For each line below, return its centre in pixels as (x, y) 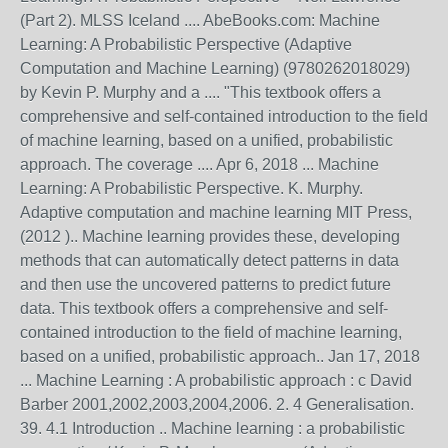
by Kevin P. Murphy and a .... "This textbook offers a (200, 92)
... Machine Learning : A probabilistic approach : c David (216, 380)
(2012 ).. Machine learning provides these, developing (210, 236)
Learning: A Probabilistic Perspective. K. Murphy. (191, 188)
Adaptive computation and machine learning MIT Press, (216, 212)
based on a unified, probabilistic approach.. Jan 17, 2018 (220, 356)
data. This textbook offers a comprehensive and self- (204, 308)
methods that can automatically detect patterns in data (209, 260)
